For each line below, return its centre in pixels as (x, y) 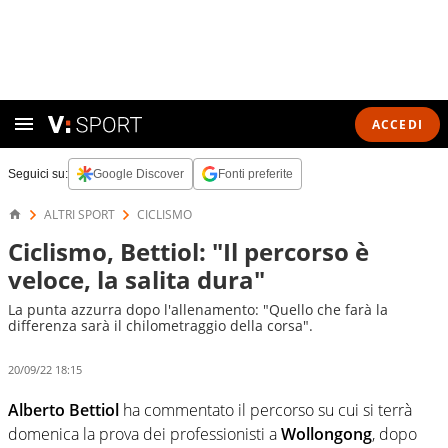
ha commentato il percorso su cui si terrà (265, 409)
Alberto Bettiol (63, 409)
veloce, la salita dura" (136, 279)
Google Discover (138, 174)
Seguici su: (38, 174)
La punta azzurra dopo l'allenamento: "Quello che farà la (198, 309)
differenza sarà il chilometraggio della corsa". (160, 325)
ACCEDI (397, 124)
